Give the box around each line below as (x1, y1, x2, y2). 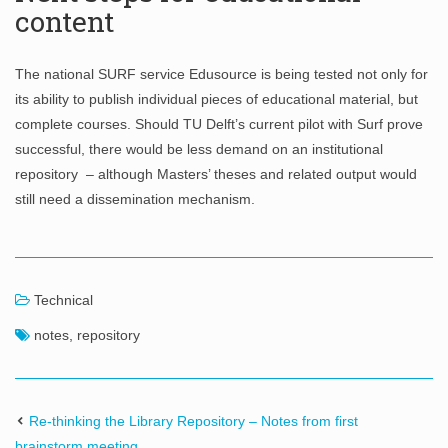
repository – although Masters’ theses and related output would (15, 166, 417, 182)
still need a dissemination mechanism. (15, 191, 255, 207)
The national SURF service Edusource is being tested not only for (15, 66, 428, 82)
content (15, 3, 114, 40)
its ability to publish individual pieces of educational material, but (15, 91, 418, 107)
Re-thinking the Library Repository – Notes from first (29, 413, 358, 429)
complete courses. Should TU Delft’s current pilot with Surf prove (15, 116, 423, 132)
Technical (34, 292, 93, 308)
